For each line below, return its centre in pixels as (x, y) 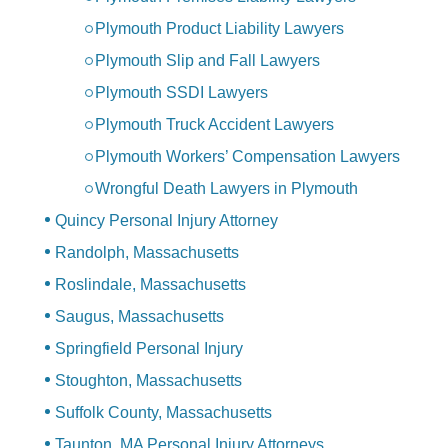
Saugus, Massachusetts (139, 317)
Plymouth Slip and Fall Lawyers (207, 61)
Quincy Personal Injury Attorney (166, 221)
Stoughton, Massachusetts (148, 381)
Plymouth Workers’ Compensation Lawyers (247, 157)
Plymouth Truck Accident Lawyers (214, 125)
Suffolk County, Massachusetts (163, 413)
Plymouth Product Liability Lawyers (219, 29)
